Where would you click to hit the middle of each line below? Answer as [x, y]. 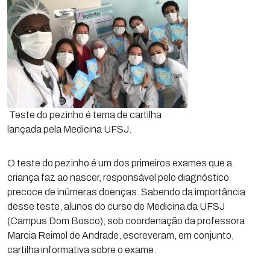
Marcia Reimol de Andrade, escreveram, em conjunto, [121, 235]
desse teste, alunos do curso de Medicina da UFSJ [116, 206]
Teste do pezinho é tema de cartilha [84, 115]
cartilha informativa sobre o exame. [82, 250]
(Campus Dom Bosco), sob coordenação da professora [126, 221]
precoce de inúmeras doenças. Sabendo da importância [126, 192]
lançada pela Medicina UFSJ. [69, 129]
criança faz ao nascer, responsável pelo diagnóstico [118, 177]
